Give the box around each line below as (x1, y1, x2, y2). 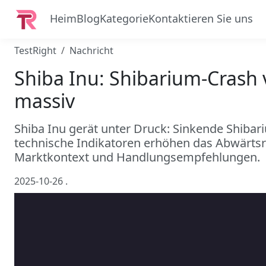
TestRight (14, 44, 56, 57)
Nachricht (69, 44, 113, 57)
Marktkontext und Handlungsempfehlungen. (14, 149, 260, 165)
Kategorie (100, 11, 148, 26)
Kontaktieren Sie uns (148, 11, 253, 26)
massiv (14, 88, 75, 113)
